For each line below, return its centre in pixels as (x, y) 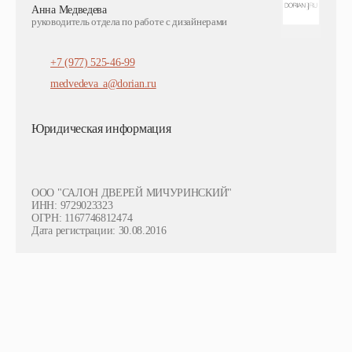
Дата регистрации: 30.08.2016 (99, 231)
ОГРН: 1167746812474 (82, 218)
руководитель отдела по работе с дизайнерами (130, 22)
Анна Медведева (69, 10)
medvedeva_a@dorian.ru (103, 84)
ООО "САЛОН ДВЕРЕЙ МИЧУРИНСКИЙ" (132, 193)
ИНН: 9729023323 (72, 205)
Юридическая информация (101, 128)
